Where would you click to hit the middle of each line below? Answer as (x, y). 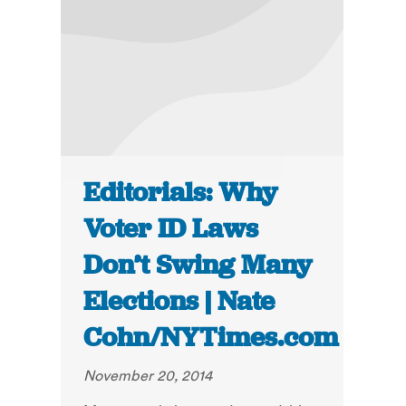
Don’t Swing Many (198, 265)
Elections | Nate (179, 301)
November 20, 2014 (148, 376)
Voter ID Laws (171, 229)
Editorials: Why (181, 193)
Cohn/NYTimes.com (211, 338)
